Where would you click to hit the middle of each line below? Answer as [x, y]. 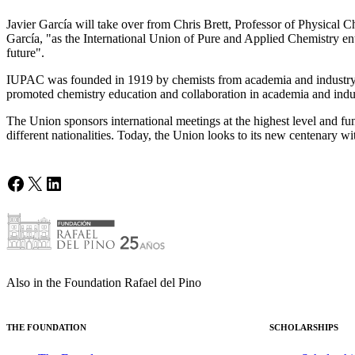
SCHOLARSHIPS [304, 327]
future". [25, 52]
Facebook [43, 183]
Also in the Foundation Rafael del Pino [104, 282]
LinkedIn [79, 183]
